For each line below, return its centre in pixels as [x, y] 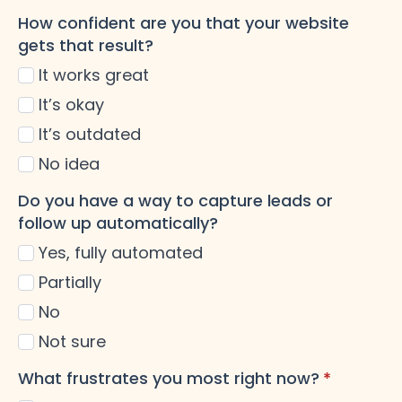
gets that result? [86, 46]
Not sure [72, 342]
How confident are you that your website [184, 23]
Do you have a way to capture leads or [175, 201]
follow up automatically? [118, 223]
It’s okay [71, 105]
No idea [69, 164]
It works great [94, 75]
